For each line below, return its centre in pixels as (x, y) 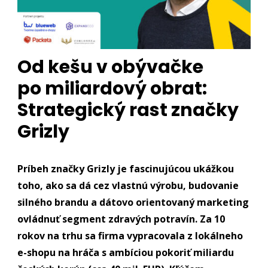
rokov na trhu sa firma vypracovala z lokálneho (130, 235)
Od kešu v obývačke (111, 67)
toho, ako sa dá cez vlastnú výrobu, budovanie (128, 185)
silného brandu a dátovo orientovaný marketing (133, 202)
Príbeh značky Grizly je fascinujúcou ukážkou (126, 168)
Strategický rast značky (128, 110)
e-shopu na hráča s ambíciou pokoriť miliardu (126, 252)
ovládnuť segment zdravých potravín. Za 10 (121, 219)
